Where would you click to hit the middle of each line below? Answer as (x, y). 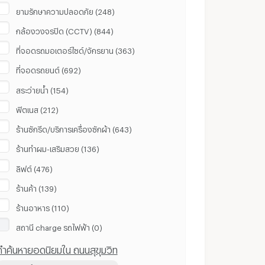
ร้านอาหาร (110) (43, 207)
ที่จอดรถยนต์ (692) (49, 69)
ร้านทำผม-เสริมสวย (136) (58, 148)
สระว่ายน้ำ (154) (43, 88)
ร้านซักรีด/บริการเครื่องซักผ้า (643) (74, 128)
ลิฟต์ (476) (35, 167)
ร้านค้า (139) (37, 187)
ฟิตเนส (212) (38, 108)
